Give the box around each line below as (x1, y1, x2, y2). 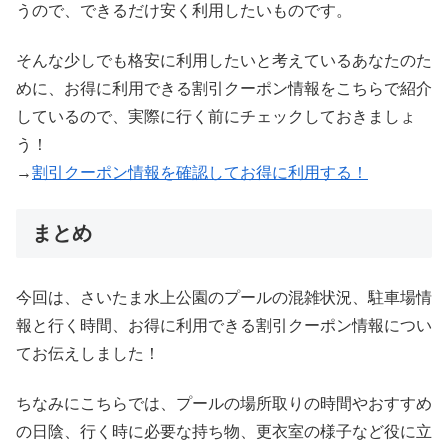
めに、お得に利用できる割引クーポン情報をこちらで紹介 (16, 79, 432, 97)
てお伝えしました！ (16, 344, 160, 362)
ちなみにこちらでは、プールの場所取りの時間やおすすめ (16, 394, 432, 412)
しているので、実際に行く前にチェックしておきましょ (16, 107, 416, 125)
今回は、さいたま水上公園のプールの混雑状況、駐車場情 (16, 288, 432, 306)
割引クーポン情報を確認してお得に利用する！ (32, 163, 368, 181)
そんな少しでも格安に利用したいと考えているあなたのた (16, 51, 432, 69)
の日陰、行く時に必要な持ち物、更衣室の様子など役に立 (16, 422, 432, 440)
